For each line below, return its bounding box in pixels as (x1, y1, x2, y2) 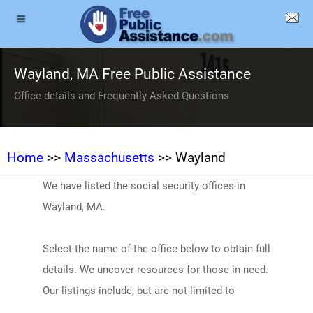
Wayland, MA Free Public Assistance (14, 66, 251, 82)
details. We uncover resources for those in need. (42, 263, 268, 276)
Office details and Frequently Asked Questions (14, 89, 229, 102)
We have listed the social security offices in (42, 180, 245, 192)
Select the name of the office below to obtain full (42, 242, 270, 255)
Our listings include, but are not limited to (42, 284, 235, 297)
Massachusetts (64, 150, 154, 166)
